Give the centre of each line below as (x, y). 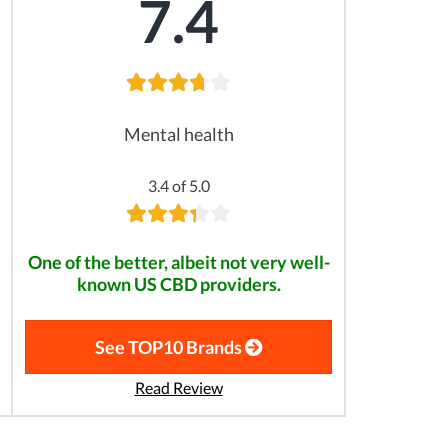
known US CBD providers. (178, 285)
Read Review (178, 388)
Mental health (178, 135)
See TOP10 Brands (169, 347)
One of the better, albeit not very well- (178, 263)
